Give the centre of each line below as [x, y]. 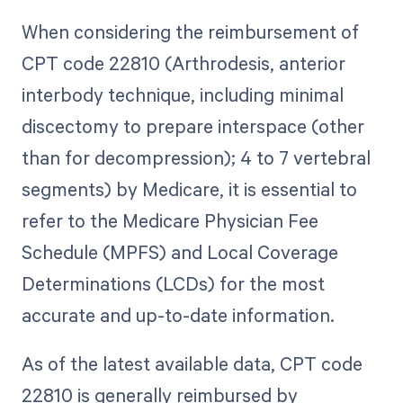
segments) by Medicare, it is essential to [189, 188]
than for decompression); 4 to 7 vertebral [196, 157]
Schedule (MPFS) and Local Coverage [179, 251]
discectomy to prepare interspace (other [193, 125]
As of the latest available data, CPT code [192, 363]
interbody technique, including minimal [182, 94]
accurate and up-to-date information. [178, 314]
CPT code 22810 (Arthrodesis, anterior [183, 63]
